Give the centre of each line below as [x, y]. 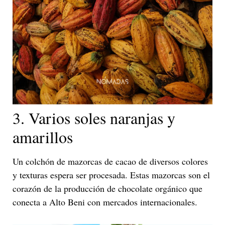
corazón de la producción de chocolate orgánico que [107, 188]
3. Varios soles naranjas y [94, 118]
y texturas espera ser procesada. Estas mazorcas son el [111, 175]
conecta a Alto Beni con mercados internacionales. [105, 202]
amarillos [43, 137]
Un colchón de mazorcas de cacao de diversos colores [110, 161]
